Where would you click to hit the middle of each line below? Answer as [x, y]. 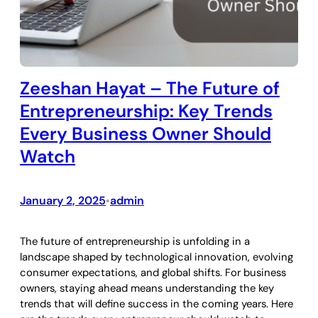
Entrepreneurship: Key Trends [146, 111]
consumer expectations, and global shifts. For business [153, 273]
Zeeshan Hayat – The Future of [150, 88]
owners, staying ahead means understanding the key [147, 289]
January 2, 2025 [63, 201]
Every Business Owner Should [146, 133]
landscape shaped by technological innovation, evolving [157, 257]
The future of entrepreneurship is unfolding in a [135, 242]
